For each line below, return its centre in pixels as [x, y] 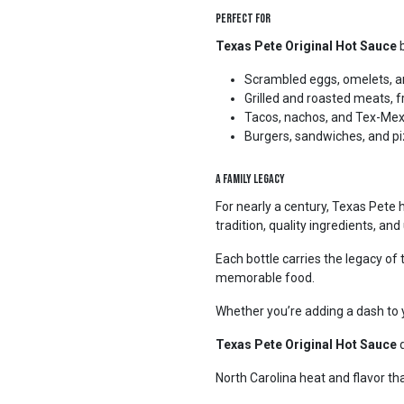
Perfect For [243, 18]
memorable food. [265, 278]
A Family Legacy [250, 179]
